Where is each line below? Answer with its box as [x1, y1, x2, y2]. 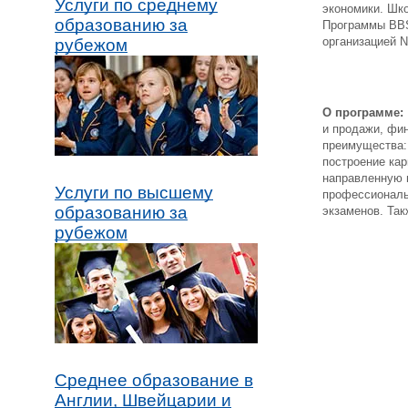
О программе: [322, 106, 403, 119]
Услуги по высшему [55, 183, 213, 203]
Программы [322, 18, 389, 32]
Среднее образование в [55, 371, 253, 391]
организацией [322, 35, 400, 48]
